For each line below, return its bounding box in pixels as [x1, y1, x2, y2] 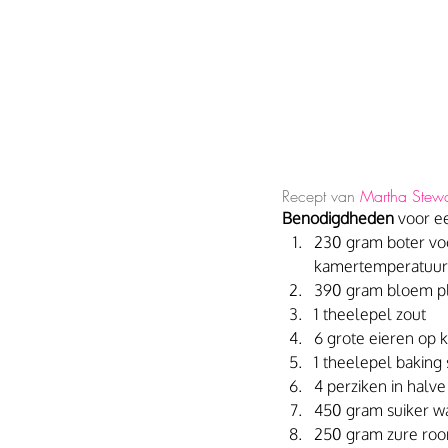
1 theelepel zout [314, 304, 426, 325]
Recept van [282, 185, 360, 208]
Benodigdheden [282, 208, 394, 229]
